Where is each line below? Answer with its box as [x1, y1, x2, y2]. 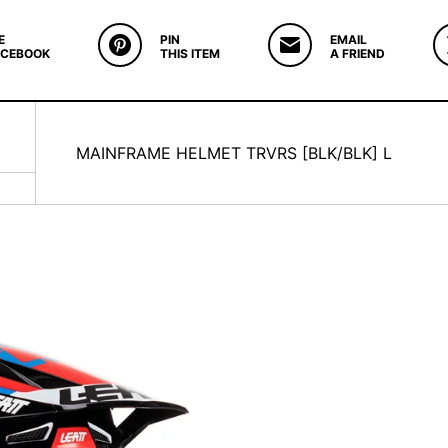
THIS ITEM [159, 46, 220, 61]
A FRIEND [329, 46, 385, 61]
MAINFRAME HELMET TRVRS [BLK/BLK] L [76, 143, 392, 163]
